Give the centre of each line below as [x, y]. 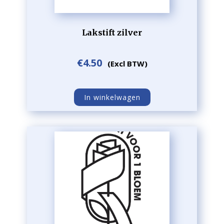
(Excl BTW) [127, 63]
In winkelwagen [112, 97]
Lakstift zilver [112, 32]
